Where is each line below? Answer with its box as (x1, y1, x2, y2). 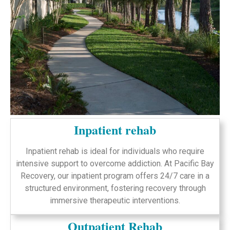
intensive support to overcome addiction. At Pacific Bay (16, 158, 214, 168)
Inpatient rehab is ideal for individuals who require (26, 146, 204, 156)
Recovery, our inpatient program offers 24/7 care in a (21, 170, 209, 181)
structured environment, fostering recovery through (24, 183, 206, 193)
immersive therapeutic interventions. (50, 195, 180, 205)
